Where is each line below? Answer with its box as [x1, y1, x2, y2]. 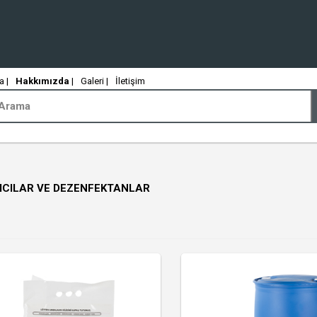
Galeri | [80, 76, 108, 86]
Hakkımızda [15, 76, 69, 86]
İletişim [115, 76, 145, 86]
